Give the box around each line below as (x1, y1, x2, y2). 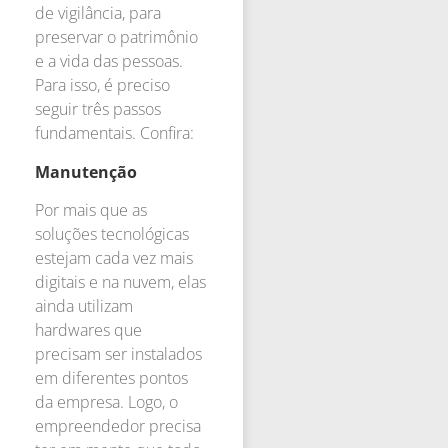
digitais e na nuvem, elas (35, 270, 206, 293)
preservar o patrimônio (35, 26, 198, 49)
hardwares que (35, 318, 142, 341)
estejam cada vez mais (35, 246, 193, 269)
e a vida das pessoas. (35, 50, 183, 73)
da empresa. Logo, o (35, 390, 178, 413)
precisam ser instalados (35, 342, 202, 365)
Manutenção (35, 160, 137, 183)
